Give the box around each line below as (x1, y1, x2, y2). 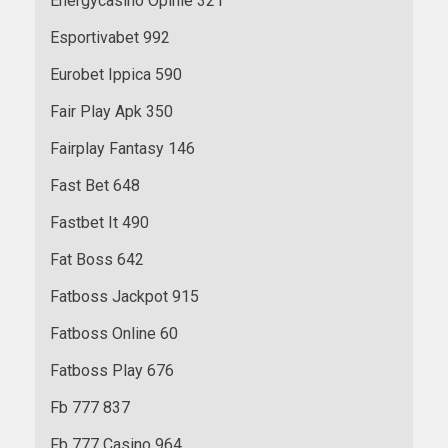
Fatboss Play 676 (50, 360, 174, 380)
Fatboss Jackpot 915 (50, 286, 199, 306)
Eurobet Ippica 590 (50, 64, 182, 84)
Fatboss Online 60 (50, 323, 178, 343)
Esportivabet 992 (50, 27, 170, 47)
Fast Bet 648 (50, 175, 140, 195)
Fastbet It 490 (50, 212, 149, 232)
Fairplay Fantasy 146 (50, 138, 195, 158)
